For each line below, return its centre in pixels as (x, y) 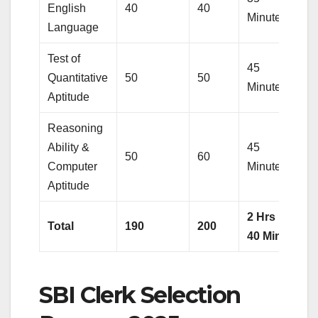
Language (73, 28)
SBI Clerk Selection (140, 295)
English (67, 9)
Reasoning (76, 128)
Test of (64, 59)
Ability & (69, 148)
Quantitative (78, 78)
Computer (73, 167)
